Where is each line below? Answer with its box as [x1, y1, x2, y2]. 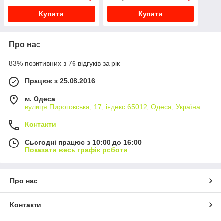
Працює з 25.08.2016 [25, 77, 95, 85]
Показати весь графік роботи [25, 146, 128, 154]
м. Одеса [25, 95, 55, 103]
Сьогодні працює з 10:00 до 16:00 [25, 138, 142, 147]
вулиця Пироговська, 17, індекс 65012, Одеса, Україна [25, 103, 200, 111]
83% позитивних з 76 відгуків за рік [9, 59, 120, 68]
